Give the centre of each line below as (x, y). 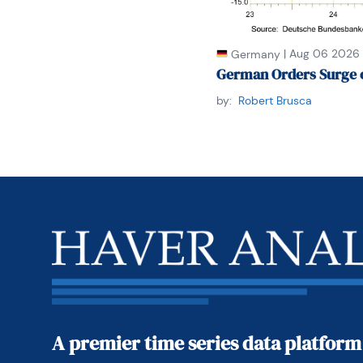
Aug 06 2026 (324, 53)
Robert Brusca (275, 100)
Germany (255, 54)
